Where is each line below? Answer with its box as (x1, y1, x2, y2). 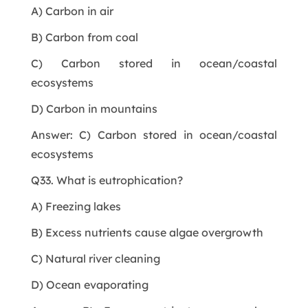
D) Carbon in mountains (30, 101, 157, 115)
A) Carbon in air (30, 3, 113, 18)
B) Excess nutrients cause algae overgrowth (30, 225, 263, 239)
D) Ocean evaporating (30, 277, 148, 291)
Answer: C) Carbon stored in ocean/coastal (30, 127, 278, 142)
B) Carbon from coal (30, 30, 138, 44)
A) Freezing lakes (30, 199, 121, 213)
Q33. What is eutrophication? (30, 173, 183, 187)
